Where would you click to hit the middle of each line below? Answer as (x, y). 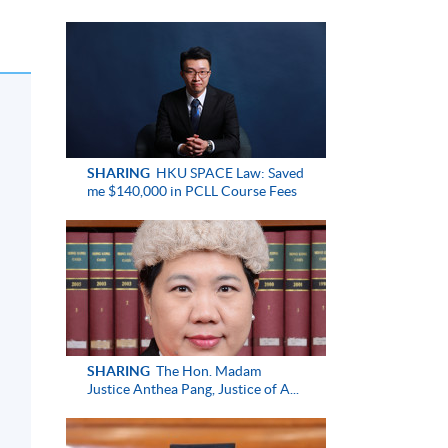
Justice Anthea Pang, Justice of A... (192, 388)
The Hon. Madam (206, 370)
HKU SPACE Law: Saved (228, 172)
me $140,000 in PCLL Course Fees (191, 190)
